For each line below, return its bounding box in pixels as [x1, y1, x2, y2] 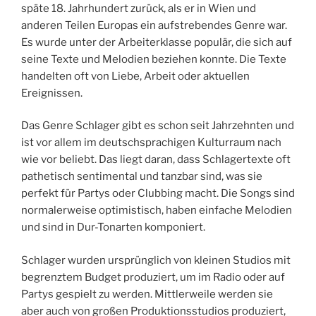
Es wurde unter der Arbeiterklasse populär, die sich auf [21, 35, 292, 49]
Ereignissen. [21, 86, 83, 99]
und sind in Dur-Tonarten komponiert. [21, 221, 205, 234]
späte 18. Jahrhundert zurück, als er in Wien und [21, 1, 256, 15]
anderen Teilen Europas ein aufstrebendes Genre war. [21, 18, 287, 32]
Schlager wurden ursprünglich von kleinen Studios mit [21, 253, 291, 267]
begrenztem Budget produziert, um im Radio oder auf [21, 270, 285, 284]
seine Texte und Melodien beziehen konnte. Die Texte [21, 52, 286, 66]
